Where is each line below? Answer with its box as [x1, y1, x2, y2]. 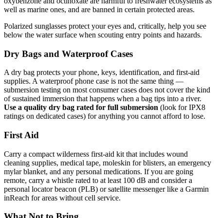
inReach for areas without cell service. [4, 193, 121, 202]
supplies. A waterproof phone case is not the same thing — [4, 77, 183, 86]
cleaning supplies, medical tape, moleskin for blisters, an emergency [4, 158, 211, 167]
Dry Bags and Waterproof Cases [4, 48, 133, 59]
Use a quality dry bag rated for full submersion [4, 103, 158, 112]
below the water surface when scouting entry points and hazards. [4, 30, 202, 39]
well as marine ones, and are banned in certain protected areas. [4, 5, 195, 14]
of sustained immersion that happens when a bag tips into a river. [4, 94, 201, 103]
